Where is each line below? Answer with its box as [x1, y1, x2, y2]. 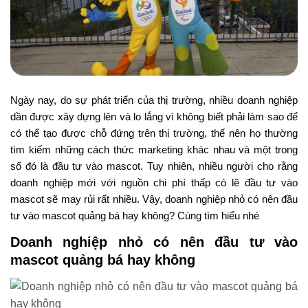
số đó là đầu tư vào [10, 160, 107, 173]
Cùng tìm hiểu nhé [175, 210, 259, 222]
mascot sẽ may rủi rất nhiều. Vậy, [10, 193, 166, 206]
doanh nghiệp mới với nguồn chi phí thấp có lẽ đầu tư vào [10, 177, 298, 189]
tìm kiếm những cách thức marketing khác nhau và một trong [10, 144, 298, 156]
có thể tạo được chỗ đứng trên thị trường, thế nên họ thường [10, 127, 298, 140]
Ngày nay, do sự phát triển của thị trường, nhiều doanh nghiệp [10, 94, 298, 107]
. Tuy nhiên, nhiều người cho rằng [140, 160, 298, 173]
